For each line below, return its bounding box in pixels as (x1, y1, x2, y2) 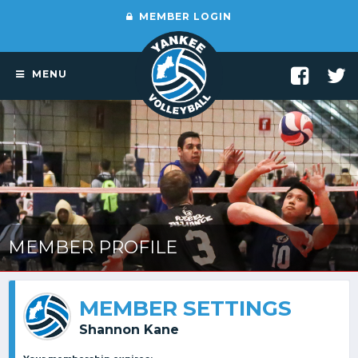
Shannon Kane (79, 321, 179, 337)
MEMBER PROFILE (8, 237, 177, 258)
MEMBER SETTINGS (79, 295, 292, 321)
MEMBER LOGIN (136, 10, 232, 22)
